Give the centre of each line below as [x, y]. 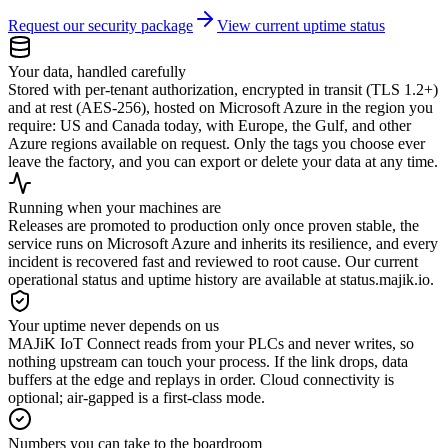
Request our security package [100, 25]
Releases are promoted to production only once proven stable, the [213, 225]
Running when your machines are [114, 207]
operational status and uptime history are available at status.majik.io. [221, 279]
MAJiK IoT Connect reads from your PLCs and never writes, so [211, 343]
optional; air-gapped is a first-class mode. [136, 397]
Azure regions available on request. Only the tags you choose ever [216, 143]
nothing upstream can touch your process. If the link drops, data [208, 361]
